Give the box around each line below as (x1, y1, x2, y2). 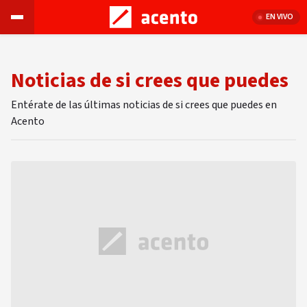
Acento (11, 114, 45, 129)
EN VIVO (266, 11, 293, 23)
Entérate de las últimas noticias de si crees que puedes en (11, 97, 277, 112)
